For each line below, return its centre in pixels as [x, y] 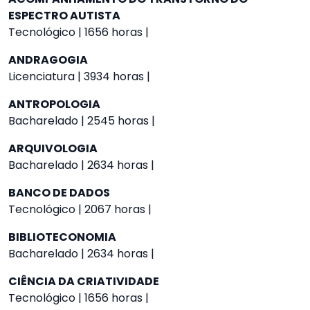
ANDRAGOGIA [48, 60]
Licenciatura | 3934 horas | [79, 76]
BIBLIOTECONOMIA [62, 237]
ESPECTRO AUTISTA [64, 16]
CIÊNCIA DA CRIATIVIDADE [84, 281]
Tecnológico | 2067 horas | [80, 209]
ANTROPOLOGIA [54, 104]
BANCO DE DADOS [59, 193]
